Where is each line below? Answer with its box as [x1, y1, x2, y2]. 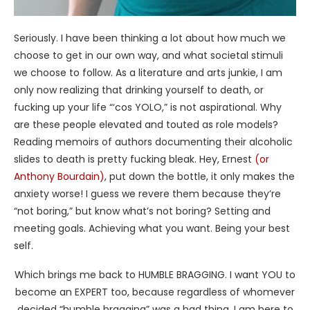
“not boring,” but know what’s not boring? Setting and [14, 204, 271, 219]
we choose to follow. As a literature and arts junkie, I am [14, 66, 282, 80]
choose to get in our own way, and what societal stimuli [14, 48, 283, 63]
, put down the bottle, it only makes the [104, 170, 295, 184]
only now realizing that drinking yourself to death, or [14, 83, 264, 98]
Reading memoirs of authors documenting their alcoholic [14, 135, 293, 149]
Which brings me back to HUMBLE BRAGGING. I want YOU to [15, 268, 295, 282]
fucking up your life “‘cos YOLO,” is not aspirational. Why [14, 100, 282, 115]
